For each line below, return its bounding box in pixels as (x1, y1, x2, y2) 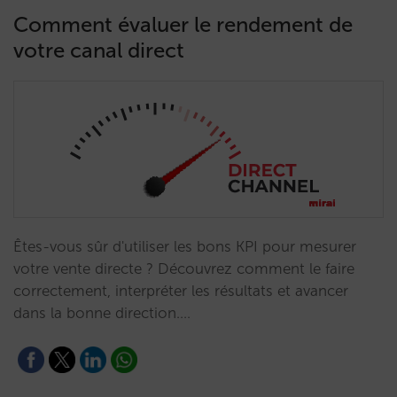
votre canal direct (13, 37, 184, 63)
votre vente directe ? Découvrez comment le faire (13, 260, 354, 277)
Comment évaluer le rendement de (13, 12, 353, 37)
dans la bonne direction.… (13, 304, 191, 322)
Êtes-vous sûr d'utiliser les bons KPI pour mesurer (13, 237, 356, 255)
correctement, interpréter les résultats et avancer (13, 282, 348, 300)
